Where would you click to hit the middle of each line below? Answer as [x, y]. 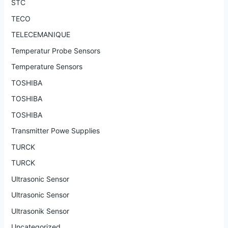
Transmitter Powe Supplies [55, 131]
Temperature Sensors [47, 67]
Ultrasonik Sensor [40, 211]
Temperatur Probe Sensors [55, 50]
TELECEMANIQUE [40, 35]
